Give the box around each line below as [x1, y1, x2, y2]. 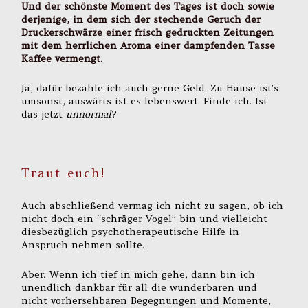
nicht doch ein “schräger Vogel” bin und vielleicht [21, 212, 268, 225]
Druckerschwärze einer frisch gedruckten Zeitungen [21, 26, 274, 39]
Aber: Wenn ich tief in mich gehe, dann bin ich [21, 267, 256, 280]
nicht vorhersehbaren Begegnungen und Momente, [21, 294, 272, 307]
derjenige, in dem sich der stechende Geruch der [21, 13, 261, 26]
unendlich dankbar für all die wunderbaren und [21, 280, 258, 294]
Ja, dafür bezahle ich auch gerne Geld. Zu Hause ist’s [21, 82, 279, 95]
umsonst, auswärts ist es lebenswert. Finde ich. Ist [21, 95, 268, 108]
